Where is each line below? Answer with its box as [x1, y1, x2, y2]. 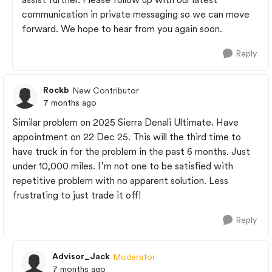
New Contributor [72, 85, 139, 95]
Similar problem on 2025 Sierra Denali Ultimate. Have [13, 117, 239, 128]
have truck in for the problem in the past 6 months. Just [13, 146, 250, 157]
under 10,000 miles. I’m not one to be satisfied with [13, 160, 233, 172]
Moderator [113, 251, 155, 262]
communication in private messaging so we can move [22, 8, 250, 20]
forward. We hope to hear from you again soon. [22, 23, 222, 35]
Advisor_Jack [52, 251, 110, 261]
